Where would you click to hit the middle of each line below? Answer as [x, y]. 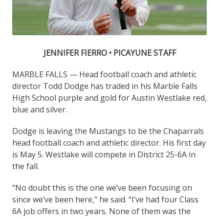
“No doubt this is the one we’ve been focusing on [102, 187]
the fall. [26, 166]
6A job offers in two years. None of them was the [101, 211]
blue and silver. [40, 109]
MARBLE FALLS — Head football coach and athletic [104, 74]
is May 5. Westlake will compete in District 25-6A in [104, 154]
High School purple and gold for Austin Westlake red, [109, 98]
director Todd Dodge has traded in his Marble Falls [105, 86]
